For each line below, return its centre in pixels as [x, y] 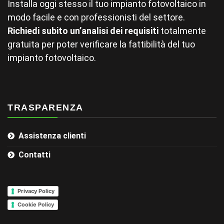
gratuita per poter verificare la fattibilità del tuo [101, 44]
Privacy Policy [36, 191]
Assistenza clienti [52, 136]
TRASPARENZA [45, 108]
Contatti [34, 155]
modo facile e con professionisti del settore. [96, 17]
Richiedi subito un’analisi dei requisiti [83, 31]
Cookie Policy [36, 205]
